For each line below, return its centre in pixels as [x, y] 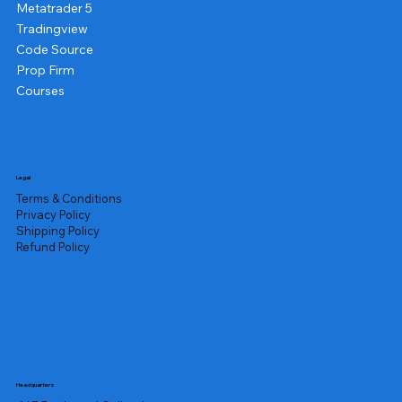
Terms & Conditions [69, 198]
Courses [40, 91]
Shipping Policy [57, 230]
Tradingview [52, 29]
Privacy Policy [53, 214]
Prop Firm [45, 70]
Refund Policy [52, 246]
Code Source [54, 50]
